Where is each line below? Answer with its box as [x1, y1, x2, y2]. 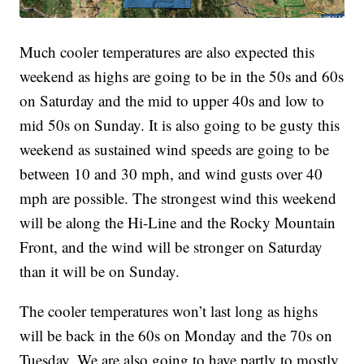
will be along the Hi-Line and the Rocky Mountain [19, 211, 336, 232]
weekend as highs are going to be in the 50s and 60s [19, 65, 344, 86]
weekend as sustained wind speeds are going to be [19, 138, 330, 159]
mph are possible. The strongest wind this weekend [19, 187, 337, 208]
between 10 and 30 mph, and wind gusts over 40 [19, 162, 323, 184]
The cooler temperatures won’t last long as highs [19, 300, 318, 321]
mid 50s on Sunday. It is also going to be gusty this [19, 114, 340, 135]
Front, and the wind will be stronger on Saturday [19, 236, 323, 257]
